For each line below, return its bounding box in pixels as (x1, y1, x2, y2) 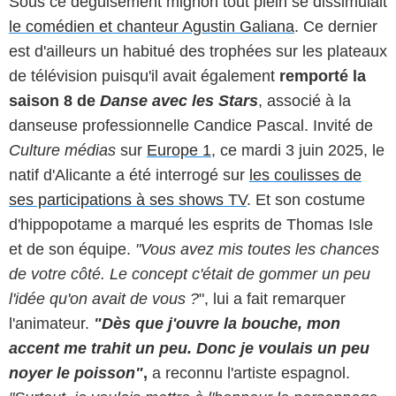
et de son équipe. (9, 240, 135, 259)
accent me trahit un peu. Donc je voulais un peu (9, 339, 369, 358)
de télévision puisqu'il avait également (9, 67, 279, 86)
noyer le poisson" (9, 364, 143, 383)
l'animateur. (9, 315, 94, 333)
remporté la (279, 67, 366, 86)
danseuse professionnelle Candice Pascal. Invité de (9, 117, 373, 135)
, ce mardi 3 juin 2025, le (211, 141, 385, 160)
